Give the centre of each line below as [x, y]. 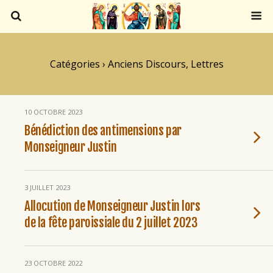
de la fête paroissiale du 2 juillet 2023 [111, 222]
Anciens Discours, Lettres [164, 64]
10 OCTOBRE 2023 [53, 112]
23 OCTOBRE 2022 [53, 263]
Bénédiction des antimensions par [103, 130]
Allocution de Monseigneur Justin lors [112, 206]
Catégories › [77, 64]
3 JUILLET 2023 [47, 187]
